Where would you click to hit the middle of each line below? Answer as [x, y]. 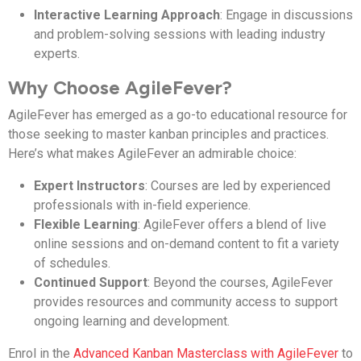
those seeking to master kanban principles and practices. [168, 134]
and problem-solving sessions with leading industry [180, 34]
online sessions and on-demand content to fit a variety [187, 243]
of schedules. [72, 263]
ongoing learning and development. [132, 321]
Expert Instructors [89, 185]
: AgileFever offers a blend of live [232, 224]
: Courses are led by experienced [238, 185]
